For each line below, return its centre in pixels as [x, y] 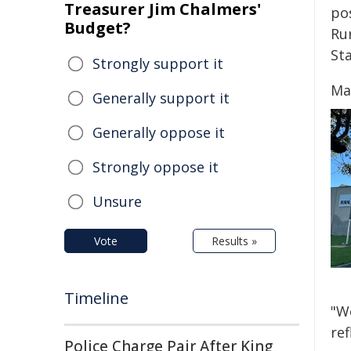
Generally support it [161, 98]
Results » [234, 241]
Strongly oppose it [156, 167]
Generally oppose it [159, 132]
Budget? [98, 28]
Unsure [117, 201]
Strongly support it [158, 63]
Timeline [96, 298]
